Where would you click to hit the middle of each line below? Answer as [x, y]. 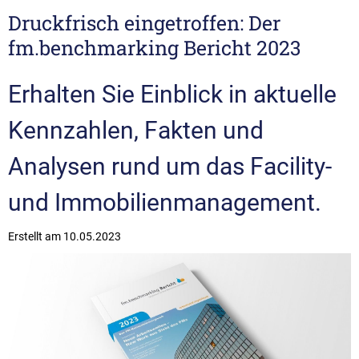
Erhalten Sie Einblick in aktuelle [172, 94]
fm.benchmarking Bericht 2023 [155, 47]
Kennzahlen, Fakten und [136, 130]
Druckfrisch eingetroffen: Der [144, 22]
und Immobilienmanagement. [165, 202]
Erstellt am [36, 236]
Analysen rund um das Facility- [170, 166]
